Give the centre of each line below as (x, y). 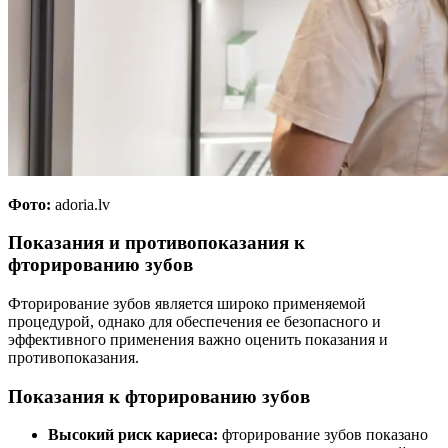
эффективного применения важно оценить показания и (198, 339)
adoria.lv (82, 204)
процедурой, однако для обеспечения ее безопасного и (194, 321)
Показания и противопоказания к (156, 243)
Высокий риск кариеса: (133, 435)
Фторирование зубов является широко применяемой (187, 303)
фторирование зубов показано (325, 435)
